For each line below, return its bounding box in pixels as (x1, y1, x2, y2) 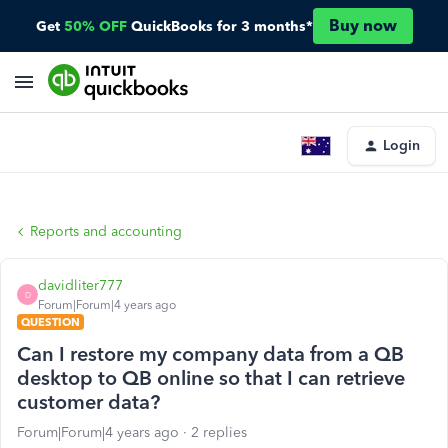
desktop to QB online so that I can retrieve (17, 366, 405, 390)
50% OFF (63, 17, 127, 35)
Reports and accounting (30, 223, 182, 240)
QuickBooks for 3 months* (130, 17, 313, 35)
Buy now (328, 16, 397, 35)
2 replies (191, 424, 247, 441)
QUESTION (21, 315, 80, 329)
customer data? (17, 390, 160, 414)
